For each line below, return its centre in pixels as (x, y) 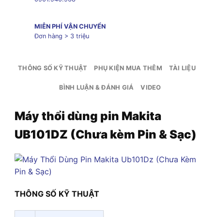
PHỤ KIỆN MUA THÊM (128, 68)
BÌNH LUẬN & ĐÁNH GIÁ (97, 88)
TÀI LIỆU (182, 68)
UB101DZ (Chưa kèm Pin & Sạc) (106, 135)
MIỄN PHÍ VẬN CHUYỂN (70, 27)
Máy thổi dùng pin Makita (88, 116)
